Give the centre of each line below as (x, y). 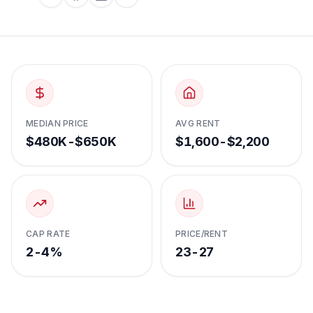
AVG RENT (198, 123)
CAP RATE (48, 234)
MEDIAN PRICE (57, 123)
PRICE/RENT (202, 234)
